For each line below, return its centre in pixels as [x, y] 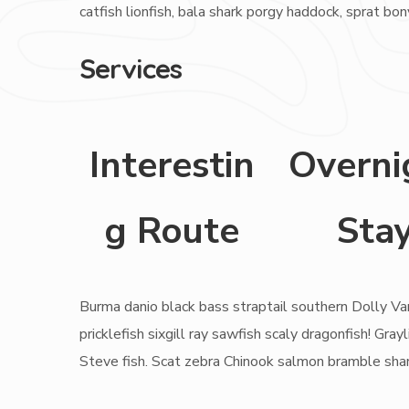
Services [131, 69]
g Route [172, 231]
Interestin [172, 166]
